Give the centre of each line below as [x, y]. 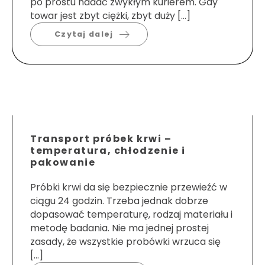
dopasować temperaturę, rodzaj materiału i [131, 215]
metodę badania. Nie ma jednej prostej [119, 228]
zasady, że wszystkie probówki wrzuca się [125, 242]
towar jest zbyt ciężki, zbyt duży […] [110, 16]
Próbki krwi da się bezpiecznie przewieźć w [129, 188]
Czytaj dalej [84, 34]
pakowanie [63, 163]
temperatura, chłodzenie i [108, 151]
